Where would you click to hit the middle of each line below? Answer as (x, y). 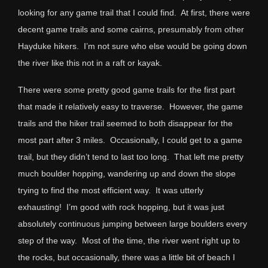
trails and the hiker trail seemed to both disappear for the (125, 124)
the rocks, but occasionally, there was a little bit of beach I (127, 258)
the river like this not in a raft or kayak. (90, 63)
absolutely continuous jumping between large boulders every (133, 224)
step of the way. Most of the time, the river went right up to (129, 241)
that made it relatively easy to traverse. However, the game (130, 107)
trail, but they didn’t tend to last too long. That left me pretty (131, 157)
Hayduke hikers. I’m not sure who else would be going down (133, 46)
